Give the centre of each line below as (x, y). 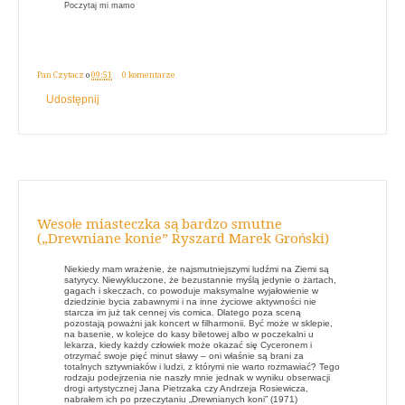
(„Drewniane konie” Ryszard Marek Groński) (183, 238)
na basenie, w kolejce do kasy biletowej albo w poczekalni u (189, 334)
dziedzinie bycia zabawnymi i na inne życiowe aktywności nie (190, 301)
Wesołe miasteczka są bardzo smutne (160, 224)
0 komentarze (149, 75)
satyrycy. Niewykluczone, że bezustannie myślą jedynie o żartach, (200, 279)
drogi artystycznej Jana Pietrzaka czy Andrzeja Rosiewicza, (186, 388)
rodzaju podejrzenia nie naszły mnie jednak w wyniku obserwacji (197, 377)
